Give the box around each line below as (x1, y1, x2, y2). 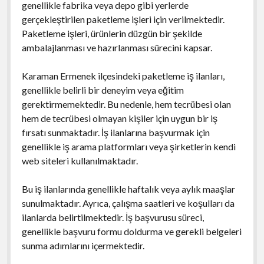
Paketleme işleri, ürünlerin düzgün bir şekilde (21, 27, 202, 39)
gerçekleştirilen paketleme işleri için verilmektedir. (21, 13, 225, 25)
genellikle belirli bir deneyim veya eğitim (21, 84, 184, 95)
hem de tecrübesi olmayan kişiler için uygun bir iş (21, 112, 217, 124)
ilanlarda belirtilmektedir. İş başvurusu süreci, (21, 211, 204, 223)
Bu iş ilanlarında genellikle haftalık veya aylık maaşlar (21, 183, 235, 194)
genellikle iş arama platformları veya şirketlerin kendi (21, 140, 236, 152)
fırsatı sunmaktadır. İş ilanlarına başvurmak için (21, 126, 210, 138)
